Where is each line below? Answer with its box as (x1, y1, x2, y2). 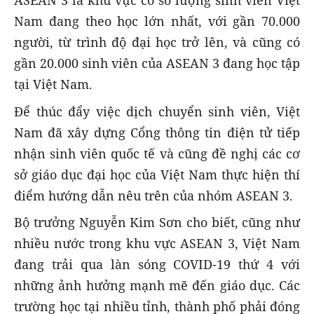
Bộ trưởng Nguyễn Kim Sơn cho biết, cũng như (14, 213, 300, 231)
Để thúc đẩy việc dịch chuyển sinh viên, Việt (14, 102, 300, 120)
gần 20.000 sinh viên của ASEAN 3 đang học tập (14, 55, 300, 72)
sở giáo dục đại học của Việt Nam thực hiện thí (14, 165, 300, 183)
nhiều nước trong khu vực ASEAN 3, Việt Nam (14, 234, 300, 252)
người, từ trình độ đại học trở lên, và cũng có (14, 34, 300, 51)
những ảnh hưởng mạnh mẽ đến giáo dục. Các (14, 276, 300, 294)
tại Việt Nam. (14, 76, 93, 93)
